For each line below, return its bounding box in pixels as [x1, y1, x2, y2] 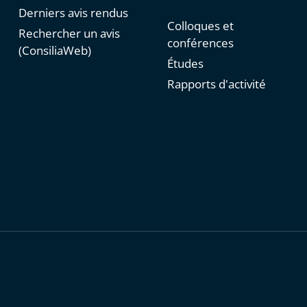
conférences [167, 35, 234, 51]
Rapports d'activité [167, 76, 266, 93]
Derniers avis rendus [18, 5, 128, 21]
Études [167, 56, 204, 72]
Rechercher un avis [18, 25, 120, 42]
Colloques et [167, 18, 234, 34]
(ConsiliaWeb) [18, 42, 91, 59]
